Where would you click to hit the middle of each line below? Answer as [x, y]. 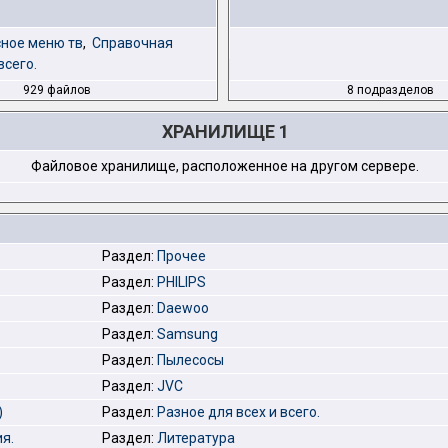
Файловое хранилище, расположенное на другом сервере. [225, 166]
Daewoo [183, 308]
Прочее [181, 256]
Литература [196, 438]
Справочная [132, 43]
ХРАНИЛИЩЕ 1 [225, 131]
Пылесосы [190, 360]
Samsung [187, 334]
